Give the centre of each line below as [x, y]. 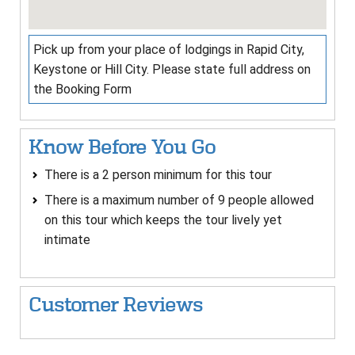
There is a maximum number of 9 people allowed [179, 200]
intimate [67, 240]
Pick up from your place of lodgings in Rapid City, [169, 50]
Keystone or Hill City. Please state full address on [172, 70]
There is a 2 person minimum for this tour [158, 175]
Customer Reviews [116, 305]
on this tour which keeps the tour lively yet [163, 220]
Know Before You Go [122, 147]
